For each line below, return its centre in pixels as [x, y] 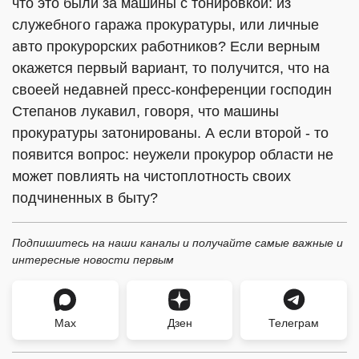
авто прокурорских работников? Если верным [166, 46]
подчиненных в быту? [85, 198]
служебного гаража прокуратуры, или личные [165, 25]
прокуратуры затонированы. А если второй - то [170, 133]
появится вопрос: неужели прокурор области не [173, 155]
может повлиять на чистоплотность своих [151, 176]
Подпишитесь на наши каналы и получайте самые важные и [177, 243]
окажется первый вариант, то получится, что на [171, 68]
